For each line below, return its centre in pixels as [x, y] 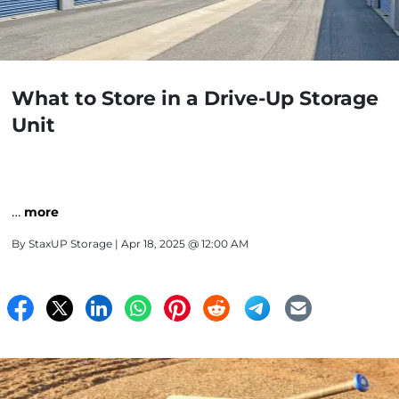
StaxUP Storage [70, 244]
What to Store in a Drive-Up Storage [195, 98]
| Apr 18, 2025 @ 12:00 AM [180, 244]
